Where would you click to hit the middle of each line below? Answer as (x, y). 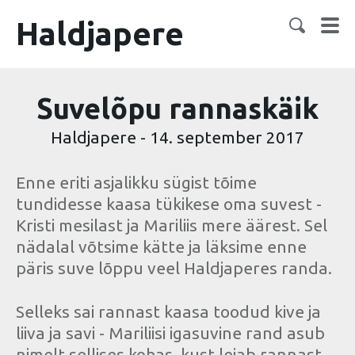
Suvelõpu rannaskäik (177, 108)
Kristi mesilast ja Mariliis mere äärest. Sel (172, 225)
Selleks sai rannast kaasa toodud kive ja (168, 311)
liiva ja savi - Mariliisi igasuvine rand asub (170, 333)
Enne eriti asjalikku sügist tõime (136, 182)
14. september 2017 (227, 137)
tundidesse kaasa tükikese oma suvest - (169, 204)
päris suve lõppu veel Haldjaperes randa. (174, 268)
